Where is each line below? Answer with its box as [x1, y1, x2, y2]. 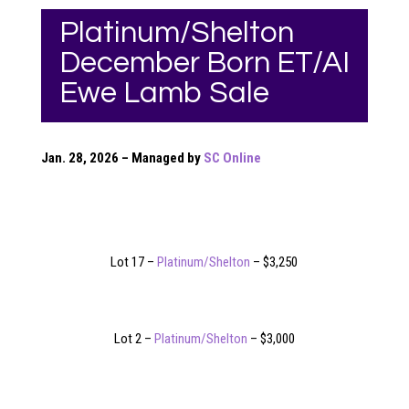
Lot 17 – [110, 253, 158, 270]
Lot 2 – [113, 330, 154, 347]
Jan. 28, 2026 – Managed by [40, 149, 204, 166]
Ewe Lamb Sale [58, 77, 269, 109]
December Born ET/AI [58, 47, 350, 79]
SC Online [203, 149, 261, 166]
